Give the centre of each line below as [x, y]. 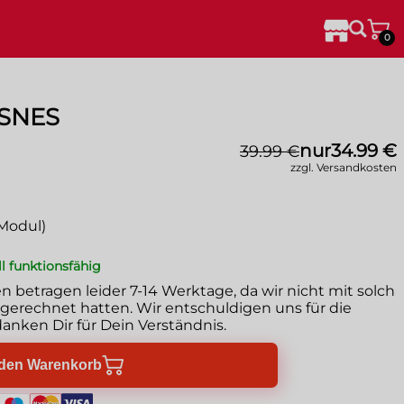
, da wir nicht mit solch [314, 291]
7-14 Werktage [182, 291]
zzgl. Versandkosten [344, 167]
